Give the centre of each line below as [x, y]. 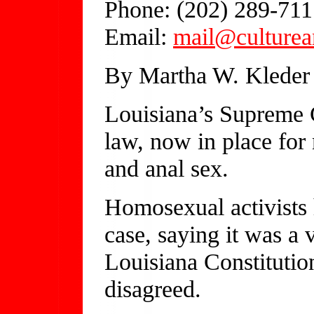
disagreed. [153, 288]
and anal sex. [166, 168]
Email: [139, 36]
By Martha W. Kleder [207, 75]
